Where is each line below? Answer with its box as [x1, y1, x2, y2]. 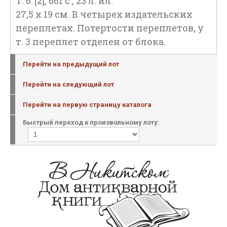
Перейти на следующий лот [23, 81, 114, 88]
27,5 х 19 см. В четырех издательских [16, 8, 193, 20]
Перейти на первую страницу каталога [23, 101, 152, 108]
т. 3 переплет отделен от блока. [16, 35, 166, 48]
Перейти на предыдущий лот [23, 60, 119, 68]
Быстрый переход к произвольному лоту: [23, 119, 160, 126]
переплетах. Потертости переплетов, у [16, 22, 204, 34]
